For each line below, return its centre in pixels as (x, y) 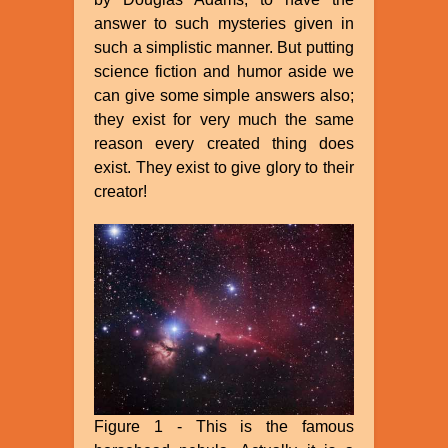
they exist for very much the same (224, 119)
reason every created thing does (224, 143)
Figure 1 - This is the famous (224, 426)
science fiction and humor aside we (224, 71)
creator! (121, 191)
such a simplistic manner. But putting (224, 47)
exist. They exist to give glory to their (224, 167)
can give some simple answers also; (224, 95)
